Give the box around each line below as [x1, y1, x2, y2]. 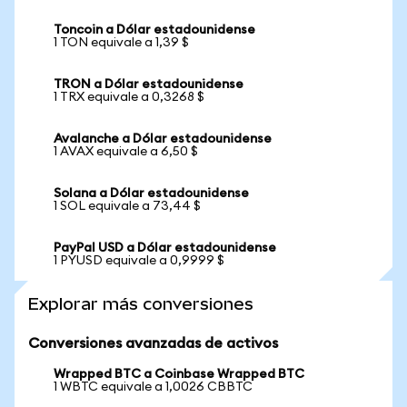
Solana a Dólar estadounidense [54, 187, 249, 200]
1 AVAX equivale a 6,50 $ [54, 145, 198, 158]
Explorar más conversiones [28, 294, 253, 313]
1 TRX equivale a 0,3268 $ [54, 91, 204, 104]
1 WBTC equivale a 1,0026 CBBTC [54, 381, 253, 393]
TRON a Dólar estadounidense [54, 78, 243, 91]
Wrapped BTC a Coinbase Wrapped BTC [54, 368, 304, 381]
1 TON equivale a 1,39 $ [54, 36, 189, 49]
